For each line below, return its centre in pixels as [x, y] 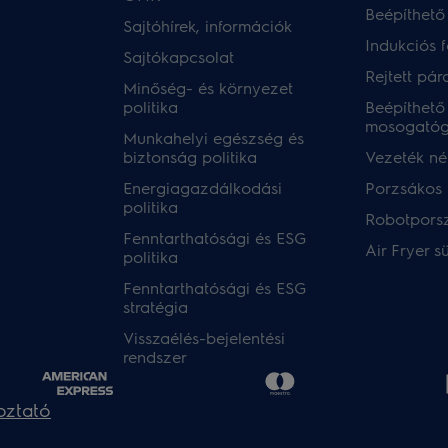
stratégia [156, 306]
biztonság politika [190, 156]
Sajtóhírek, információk [208, 25]
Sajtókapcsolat [179, 56]
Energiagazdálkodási [203, 187]
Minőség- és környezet [208, 87]
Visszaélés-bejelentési [204, 337]
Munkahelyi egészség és [214, 137]
